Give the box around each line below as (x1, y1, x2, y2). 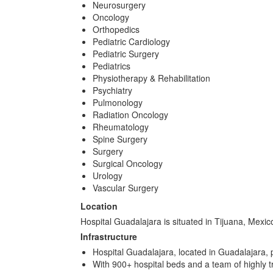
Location (80, 200, 118, 212)
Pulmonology (93, 96, 143, 108)
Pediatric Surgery (93, 48, 159, 60)
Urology (93, 169, 122, 182)
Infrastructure (80, 230, 137, 243)
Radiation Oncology (93, 108, 168, 121)
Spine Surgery (93, 133, 147, 145)
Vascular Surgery (93, 182, 158, 194)
